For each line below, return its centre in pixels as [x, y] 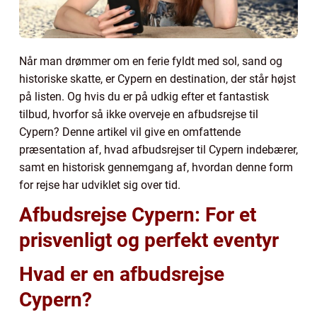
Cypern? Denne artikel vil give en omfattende [130, 132]
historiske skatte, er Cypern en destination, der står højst [157, 79]
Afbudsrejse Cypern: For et [138, 214]
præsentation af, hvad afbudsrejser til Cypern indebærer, [158, 149]
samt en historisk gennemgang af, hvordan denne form [156, 167]
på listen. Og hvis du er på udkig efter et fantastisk [144, 96]
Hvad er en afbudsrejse [122, 274]
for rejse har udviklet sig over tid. [100, 185]
